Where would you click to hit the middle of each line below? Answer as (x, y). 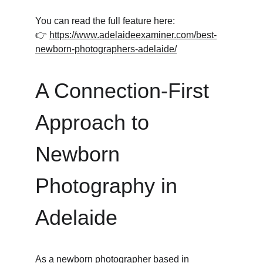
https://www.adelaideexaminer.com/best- (133, 35)
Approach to (95, 122)
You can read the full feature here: (105, 21)
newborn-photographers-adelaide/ (106, 49)
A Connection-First (125, 91)
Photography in (109, 186)
